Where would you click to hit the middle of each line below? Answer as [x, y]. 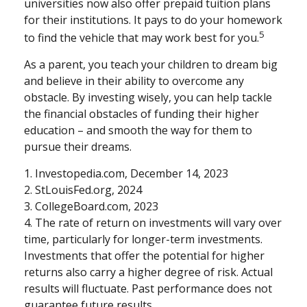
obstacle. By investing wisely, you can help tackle [148, 98]
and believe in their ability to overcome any [134, 81]
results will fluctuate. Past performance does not [148, 289]
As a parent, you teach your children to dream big [151, 65]
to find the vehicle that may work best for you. [142, 38]
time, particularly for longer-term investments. [143, 240]
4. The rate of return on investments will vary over [153, 223]
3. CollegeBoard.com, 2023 [91, 207]
